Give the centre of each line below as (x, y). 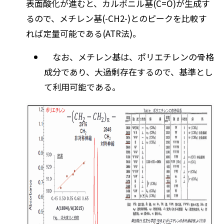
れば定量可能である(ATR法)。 (83, 33)
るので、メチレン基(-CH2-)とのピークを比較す (116, 18)
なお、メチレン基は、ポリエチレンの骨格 (129, 56)
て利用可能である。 (82, 86)
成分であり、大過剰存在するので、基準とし (128, 71)
